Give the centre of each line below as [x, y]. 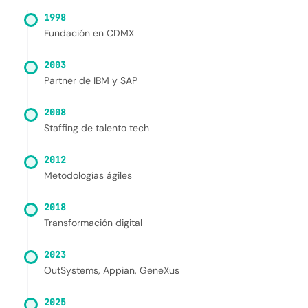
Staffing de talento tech [97, 128]
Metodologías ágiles [88, 175]
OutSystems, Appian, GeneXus [112, 270]
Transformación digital [93, 223]
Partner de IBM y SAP [91, 80]
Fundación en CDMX [89, 33]
